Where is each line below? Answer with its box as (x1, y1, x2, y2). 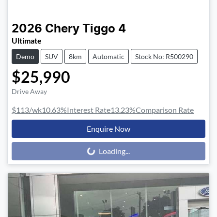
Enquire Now (87, 124, 130, 134)
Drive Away (12, 87, 47, 96)
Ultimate (12, 36, 42, 46)
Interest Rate (67, 105, 110, 115)
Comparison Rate (136, 105, 194, 115)
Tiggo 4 (82, 23, 126, 35)
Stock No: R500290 (135, 52, 193, 61)
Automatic (93, 52, 124, 61)
